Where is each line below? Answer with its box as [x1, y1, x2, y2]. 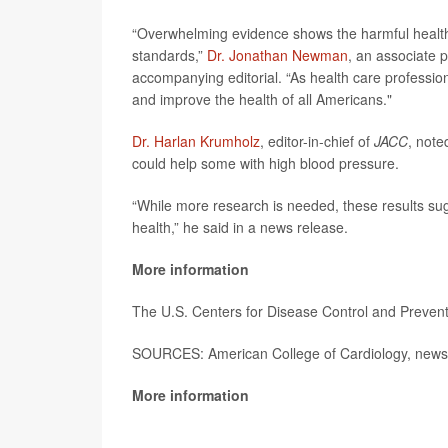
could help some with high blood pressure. [132, 153, 399, 173]
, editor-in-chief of [260, 131, 374, 151]
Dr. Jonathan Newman [207, 45, 348, 65]
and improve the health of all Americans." [132, 89, 392, 109]
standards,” [132, 45, 207, 65]
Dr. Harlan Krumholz [132, 131, 260, 151]
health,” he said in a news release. [132, 217, 348, 237]
